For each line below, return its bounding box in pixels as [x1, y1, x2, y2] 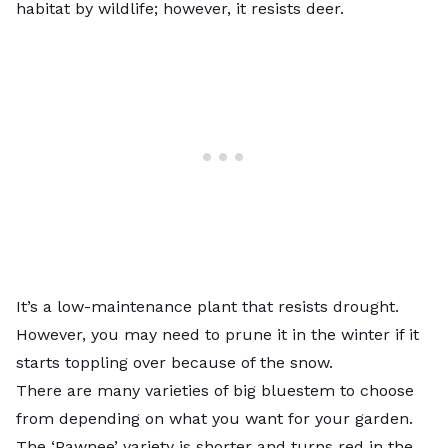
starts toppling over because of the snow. [16, 352, 333, 372]
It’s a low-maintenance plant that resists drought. [16, 296, 399, 316]
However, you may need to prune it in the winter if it [16, 324, 419, 344]
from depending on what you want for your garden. [16, 408, 413, 428]
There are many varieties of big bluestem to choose [16, 380, 414, 400]
